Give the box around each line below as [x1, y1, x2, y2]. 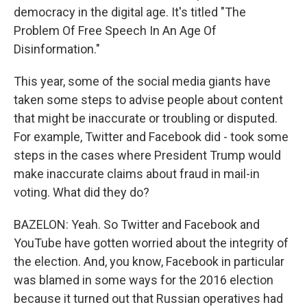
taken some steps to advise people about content [14, 93, 283, 107]
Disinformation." [14, 42, 100, 56]
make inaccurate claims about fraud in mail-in [14, 167, 260, 181]
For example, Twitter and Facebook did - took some [14, 130, 288, 144]
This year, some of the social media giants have [14, 74, 271, 88]
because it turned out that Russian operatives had [14, 291, 283, 306]
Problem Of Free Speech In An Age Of [14, 23, 217, 38]
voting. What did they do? [14, 185, 149, 199]
